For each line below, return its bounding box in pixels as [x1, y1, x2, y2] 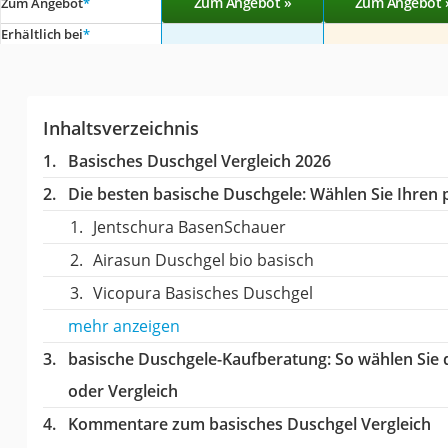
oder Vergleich [67, 379, 178, 402]
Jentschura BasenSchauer [92, 215, 286, 238]
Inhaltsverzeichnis [42, 115, 199, 140]
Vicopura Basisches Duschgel [92, 281, 313, 304]
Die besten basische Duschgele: [67, 182, 306, 205]
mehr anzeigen [67, 314, 180, 337]
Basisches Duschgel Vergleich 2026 [67, 149, 331, 172]
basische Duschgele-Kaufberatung [67, 347, 327, 370]
